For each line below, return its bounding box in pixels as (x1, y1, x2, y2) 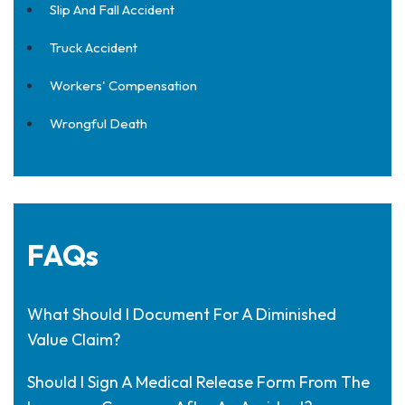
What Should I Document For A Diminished (27, 304, 336, 325)
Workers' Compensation (50, 77, 197, 94)
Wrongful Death (50, 115, 147, 132)
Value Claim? (27, 329, 121, 350)
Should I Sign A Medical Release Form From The (27, 372, 370, 392)
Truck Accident (50, 39, 137, 56)
